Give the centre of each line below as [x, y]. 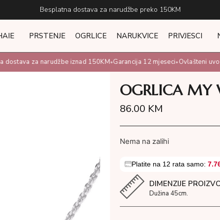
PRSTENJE [47, 36]
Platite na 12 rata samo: [170, 164]
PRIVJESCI [185, 36]
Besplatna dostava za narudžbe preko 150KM [110, 10]
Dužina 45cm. [169, 193]
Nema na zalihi [144, 142]
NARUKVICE [137, 36]
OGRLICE [91, 36]
